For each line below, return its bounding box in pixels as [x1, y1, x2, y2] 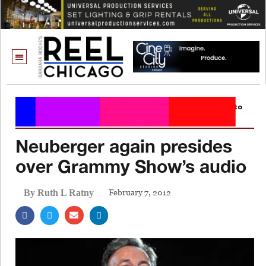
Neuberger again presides [15, 135, 232, 157]
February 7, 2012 [109, 187, 171, 198]
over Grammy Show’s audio [15, 155, 246, 177]
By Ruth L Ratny [24, 187, 94, 198]
